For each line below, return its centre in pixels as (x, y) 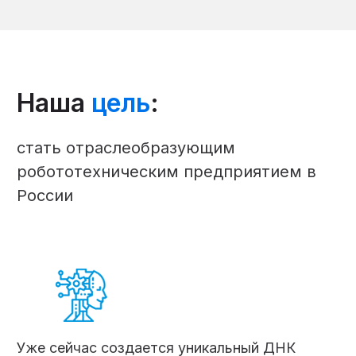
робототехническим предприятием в (167, 171)
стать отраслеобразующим (126, 147)
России (45, 195)
